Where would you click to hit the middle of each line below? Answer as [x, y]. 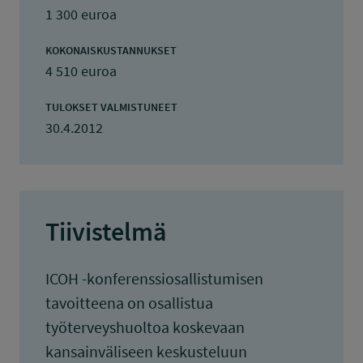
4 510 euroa [81, 71]
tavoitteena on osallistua [129, 303]
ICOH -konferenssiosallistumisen [154, 278]
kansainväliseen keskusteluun [146, 351]
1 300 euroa [81, 14]
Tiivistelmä [106, 232]
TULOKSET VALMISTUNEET [111, 107]
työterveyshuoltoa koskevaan [145, 327]
